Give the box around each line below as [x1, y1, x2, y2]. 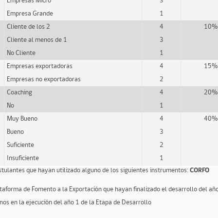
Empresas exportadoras [7, 62, 73, 70]
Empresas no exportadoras [7, 75, 81, 83]
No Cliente [7, 49, 36, 57]
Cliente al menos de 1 [7, 36, 67, 44]
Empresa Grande [7, 10, 53, 18]
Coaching [7, 89, 32, 96]
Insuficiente [7, 154, 39, 162]
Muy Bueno [7, 115, 37, 123]
